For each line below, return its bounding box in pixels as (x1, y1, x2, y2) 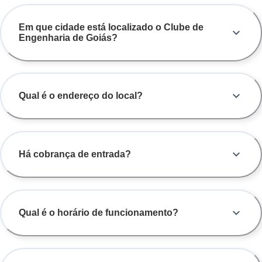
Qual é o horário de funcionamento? (19, 208, 178, 218)
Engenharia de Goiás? (19, 32, 118, 43)
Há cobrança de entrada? (19, 149, 131, 160)
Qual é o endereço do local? (19, 91, 143, 101)
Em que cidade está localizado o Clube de (19, 22, 204, 32)
